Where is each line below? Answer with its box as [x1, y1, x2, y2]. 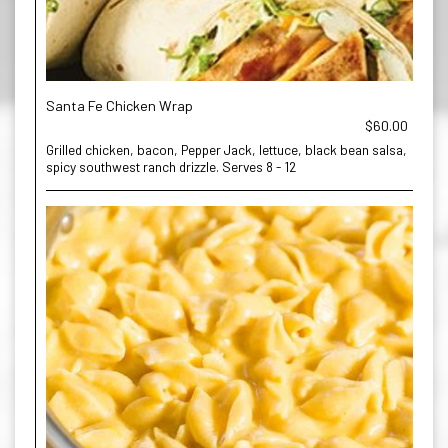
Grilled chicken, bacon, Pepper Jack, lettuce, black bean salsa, [46, 141, 407, 158]
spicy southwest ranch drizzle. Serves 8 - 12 [46, 158, 296, 175]
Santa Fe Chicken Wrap [46, 97, 193, 114]
